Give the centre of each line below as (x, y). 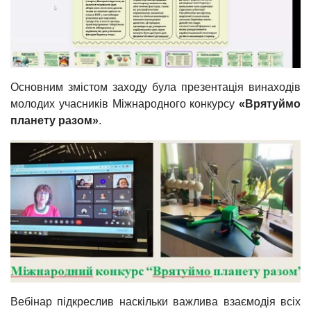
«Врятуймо (270, 103)
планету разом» (54, 120)
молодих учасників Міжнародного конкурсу (125, 103)
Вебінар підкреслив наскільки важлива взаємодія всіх (155, 302)
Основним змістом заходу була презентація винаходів (155, 87)
